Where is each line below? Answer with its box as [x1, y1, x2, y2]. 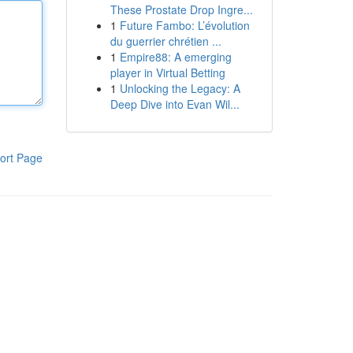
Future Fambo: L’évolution [119, 17, 250, 33]
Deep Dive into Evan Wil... [110, 96, 240, 112]
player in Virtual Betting [110, 65, 225, 80]
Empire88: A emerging [119, 49, 232, 65]
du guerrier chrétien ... [110, 33, 221, 49]
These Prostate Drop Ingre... [110, 2, 253, 17]
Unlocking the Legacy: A [119, 80, 240, 96]
